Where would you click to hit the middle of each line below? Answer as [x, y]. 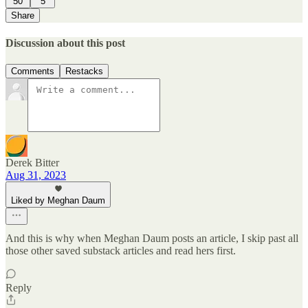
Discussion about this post [65, 43]
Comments [33, 71]
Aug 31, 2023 [36, 175]
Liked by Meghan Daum [58, 201]
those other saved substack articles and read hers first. [121, 251]
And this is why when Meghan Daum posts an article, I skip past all [152, 239]
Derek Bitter [32, 163]
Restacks [84, 71]
